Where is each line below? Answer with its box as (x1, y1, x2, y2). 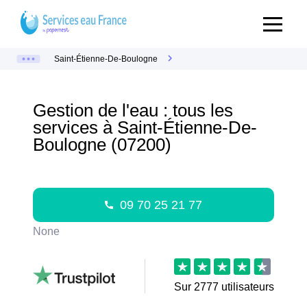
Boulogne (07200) (33, 135, 171, 154)
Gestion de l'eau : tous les (33, 101, 233, 120)
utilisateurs (219, 281, 274, 293)
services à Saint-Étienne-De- (33, 118, 257, 137)
